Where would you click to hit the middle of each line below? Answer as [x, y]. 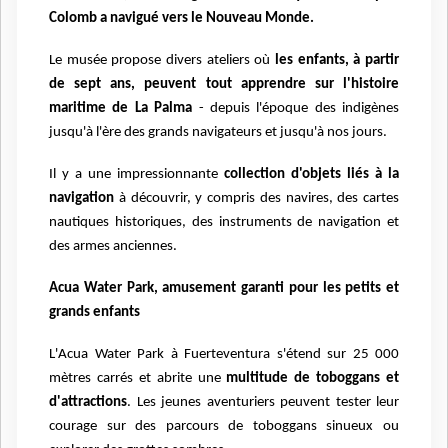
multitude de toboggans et [312, 378]
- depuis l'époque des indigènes [295, 108]
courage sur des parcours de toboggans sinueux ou [224, 426]
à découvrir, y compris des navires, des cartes [256, 198]
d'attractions [88, 402]
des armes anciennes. [113, 246]
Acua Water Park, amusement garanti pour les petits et [224, 288]
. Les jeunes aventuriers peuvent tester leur [263, 402]
